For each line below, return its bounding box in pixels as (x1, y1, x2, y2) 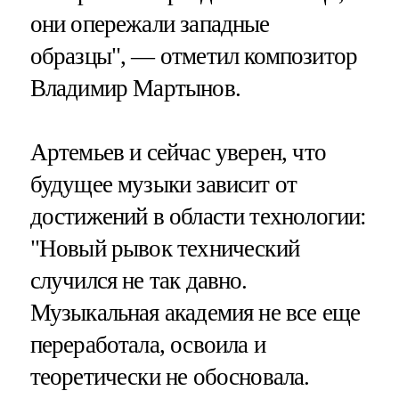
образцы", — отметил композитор (29, 43, 358, 70)
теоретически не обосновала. (29, 362, 310, 390)
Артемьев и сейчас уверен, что (29, 138, 326, 166)
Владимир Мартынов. (29, 75, 240, 102)
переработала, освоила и (29, 330, 265, 358)
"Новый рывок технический (29, 234, 300, 262)
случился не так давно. (29, 266, 248, 294)
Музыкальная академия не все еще (29, 298, 361, 326)
